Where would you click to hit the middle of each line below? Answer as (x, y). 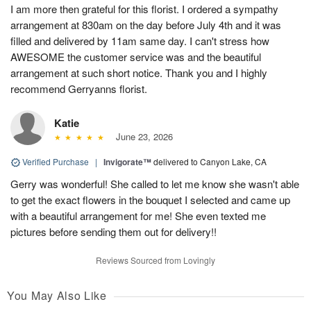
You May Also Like (57, 295)
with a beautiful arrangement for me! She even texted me (138, 215)
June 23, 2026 (141, 136)
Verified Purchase (56, 161)
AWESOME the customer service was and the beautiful (136, 56)
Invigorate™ (127, 161)
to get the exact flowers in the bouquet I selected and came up (150, 199)
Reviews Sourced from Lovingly (155, 260)
